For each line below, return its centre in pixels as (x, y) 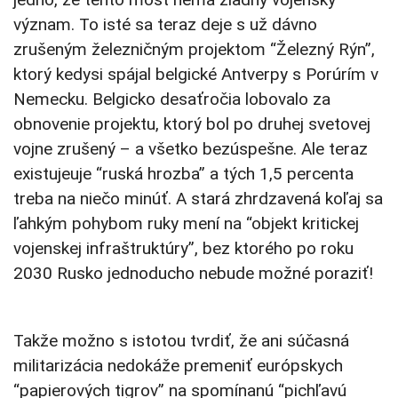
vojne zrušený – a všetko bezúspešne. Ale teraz (191, 149)
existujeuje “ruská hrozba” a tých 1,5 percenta (183, 174)
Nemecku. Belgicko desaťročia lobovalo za (172, 99)
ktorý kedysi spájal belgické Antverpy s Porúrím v (196, 75)
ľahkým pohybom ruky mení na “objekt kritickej (186, 224)
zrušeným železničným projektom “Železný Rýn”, (194, 50)
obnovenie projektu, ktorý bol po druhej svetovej (192, 124)
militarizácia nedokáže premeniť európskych (178, 366)
